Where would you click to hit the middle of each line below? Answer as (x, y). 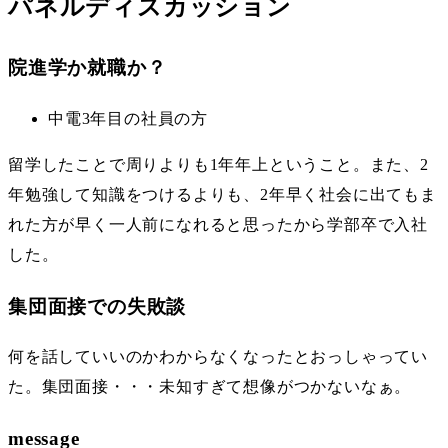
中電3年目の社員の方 (128, 118)
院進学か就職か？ (87, 68)
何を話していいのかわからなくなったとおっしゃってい (218, 357)
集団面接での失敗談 (97, 306)
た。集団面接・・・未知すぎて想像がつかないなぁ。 (210, 387)
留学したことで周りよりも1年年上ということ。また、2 (218, 164)
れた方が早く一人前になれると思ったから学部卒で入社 (218, 224)
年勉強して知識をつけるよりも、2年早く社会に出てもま (222, 194)
